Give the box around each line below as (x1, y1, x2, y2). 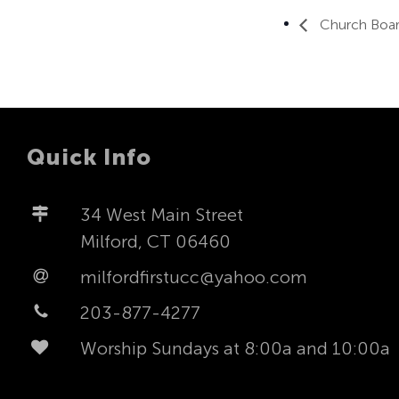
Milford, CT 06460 (80, 231, 231, 253)
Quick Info (27, 143, 151, 172)
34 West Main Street (80, 204, 243, 226)
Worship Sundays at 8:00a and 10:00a (80, 338, 390, 360)
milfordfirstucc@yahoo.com (80, 266, 307, 289)
